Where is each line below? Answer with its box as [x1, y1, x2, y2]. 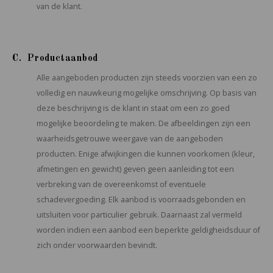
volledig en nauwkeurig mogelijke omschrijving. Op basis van [37, 88, 257, 98]
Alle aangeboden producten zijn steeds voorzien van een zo [37, 73, 257, 83]
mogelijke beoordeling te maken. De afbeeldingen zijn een [37, 118, 250, 129]
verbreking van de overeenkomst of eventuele [37, 179, 206, 190]
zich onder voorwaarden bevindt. [37, 240, 157, 250]
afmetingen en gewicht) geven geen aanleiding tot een [37, 164, 234, 174]
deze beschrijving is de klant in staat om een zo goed [37, 103, 230, 113]
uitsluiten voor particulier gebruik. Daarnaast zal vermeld [37, 210, 242, 220]
